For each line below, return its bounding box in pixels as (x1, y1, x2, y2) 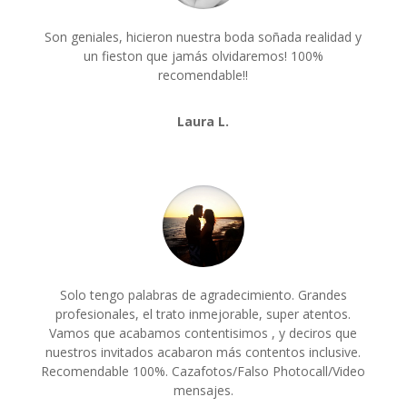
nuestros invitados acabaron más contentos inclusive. (45, 343, 362, 362)
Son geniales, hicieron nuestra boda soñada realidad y (45, 28, 362, 46)
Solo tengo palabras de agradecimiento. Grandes (59, 286, 347, 304)
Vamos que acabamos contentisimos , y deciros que (49, 324, 358, 342)
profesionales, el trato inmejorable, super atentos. (55, 305, 352, 323)
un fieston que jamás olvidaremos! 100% (83, 47, 323, 65)
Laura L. (177, 113, 230, 131)
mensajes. (173, 382, 233, 400)
